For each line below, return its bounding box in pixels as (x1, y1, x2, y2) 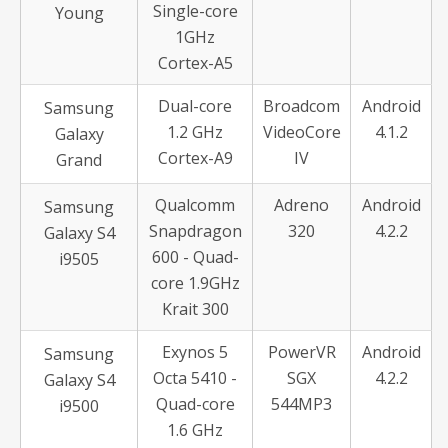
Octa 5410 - (153, 367, 237, 389)
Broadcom (263, 95, 340, 117)
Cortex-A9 (157, 147, 233, 169)
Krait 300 (161, 298, 229, 320)
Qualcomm (155, 194, 235, 216)
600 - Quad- (151, 246, 239, 268)
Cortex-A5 (157, 52, 233, 74)
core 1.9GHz (150, 272, 240, 294)
